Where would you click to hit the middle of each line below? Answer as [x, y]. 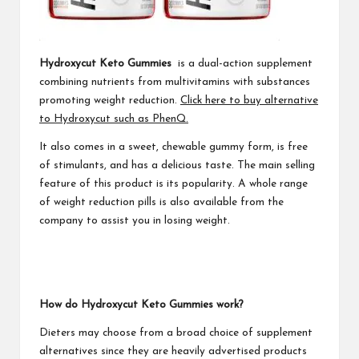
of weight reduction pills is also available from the [161, 202]
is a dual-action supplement [244, 63]
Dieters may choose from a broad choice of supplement [176, 333]
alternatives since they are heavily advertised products [173, 351]
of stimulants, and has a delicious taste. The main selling [177, 165]
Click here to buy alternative [249, 100]
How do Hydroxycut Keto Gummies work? [141, 305]
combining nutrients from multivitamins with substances [175, 82]
